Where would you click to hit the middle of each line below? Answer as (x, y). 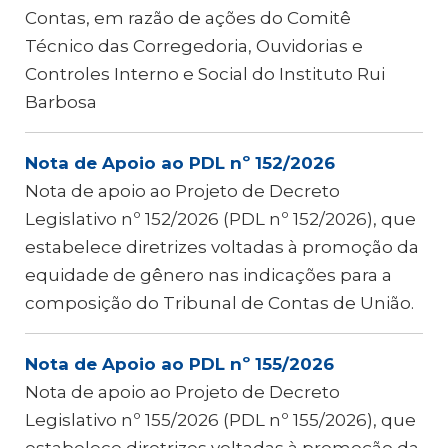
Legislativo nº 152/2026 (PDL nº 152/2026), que (220, 219)
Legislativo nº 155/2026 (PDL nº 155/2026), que (220, 420)
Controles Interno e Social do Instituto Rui (205, 74)
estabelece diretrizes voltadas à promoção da (222, 247)
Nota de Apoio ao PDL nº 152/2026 (180, 163)
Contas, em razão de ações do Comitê (188, 18)
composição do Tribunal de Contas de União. (219, 303)
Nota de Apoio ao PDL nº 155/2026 (179, 364)
